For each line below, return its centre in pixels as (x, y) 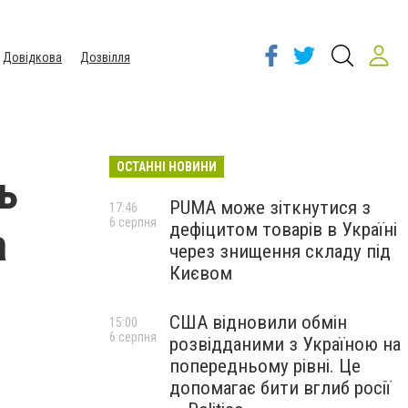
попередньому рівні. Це (265, 366)
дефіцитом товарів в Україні (283, 229)
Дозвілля (105, 57)
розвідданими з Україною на (285, 344)
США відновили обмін (258, 322)
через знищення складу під (280, 251)
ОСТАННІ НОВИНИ (167, 167)
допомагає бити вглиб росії (280, 388)
